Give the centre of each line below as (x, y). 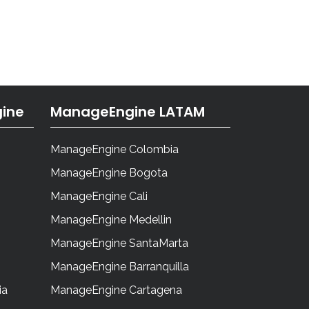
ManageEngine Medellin (111, 220)
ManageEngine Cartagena (116, 290)
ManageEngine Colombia (114, 150)
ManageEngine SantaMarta (119, 243)
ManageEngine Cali (99, 197)
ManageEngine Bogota (109, 173)
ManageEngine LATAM (128, 112)
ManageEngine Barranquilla (120, 267)
